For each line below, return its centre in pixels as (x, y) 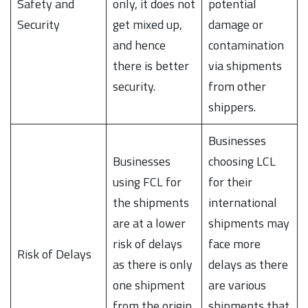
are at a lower (149, 223)
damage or (236, 24)
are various (237, 285)
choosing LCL (242, 161)
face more (234, 243)
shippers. (232, 107)
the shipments (151, 202)
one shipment (149, 285)
